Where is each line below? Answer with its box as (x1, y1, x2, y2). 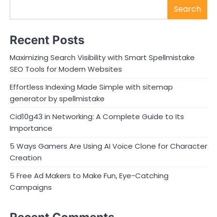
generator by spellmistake (10, 93, 105, 104)
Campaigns (10, 182, 52, 193)
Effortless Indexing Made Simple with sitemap (10, 82, 173, 93)
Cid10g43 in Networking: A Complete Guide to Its (10, 111, 184, 122)
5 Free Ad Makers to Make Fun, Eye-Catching (10, 170, 169, 181)
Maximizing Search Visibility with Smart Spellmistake (10, 52, 195, 63)
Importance (10, 123, 52, 134)
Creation (10, 153, 42, 163)
